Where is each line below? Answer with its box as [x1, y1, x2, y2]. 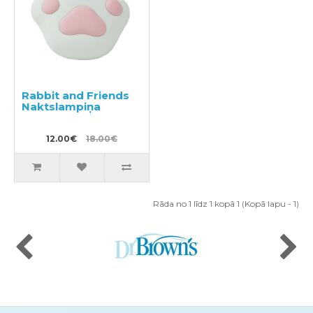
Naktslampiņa [22, 100, 101, 113]
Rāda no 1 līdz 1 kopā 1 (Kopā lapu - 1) [153, 198, 299, 209]
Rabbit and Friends [22, 89, 129, 102]
